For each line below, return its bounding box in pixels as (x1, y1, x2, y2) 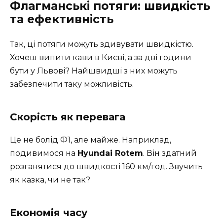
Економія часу (10, 207, 87, 219)
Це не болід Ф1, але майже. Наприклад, (10, 135, 171, 145)
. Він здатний (143, 148, 197, 158)
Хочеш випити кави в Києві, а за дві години (10, 53, 191, 63)
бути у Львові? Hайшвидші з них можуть (10, 66, 178, 76)
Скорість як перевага (10, 111, 125, 123)
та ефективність (10, 12, 113, 27)
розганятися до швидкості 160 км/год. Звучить (10, 162, 203, 172)
